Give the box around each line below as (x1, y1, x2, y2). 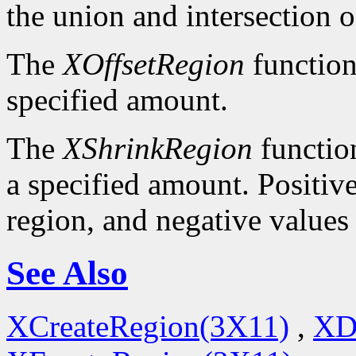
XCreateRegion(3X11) (6, 309, 289, 344)
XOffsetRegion (63, 47, 245, 82)
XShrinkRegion (63, 131, 253, 166)
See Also (6, 254, 128, 292)
